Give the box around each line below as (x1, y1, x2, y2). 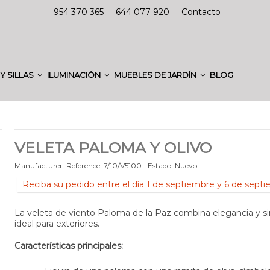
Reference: (66, 161, 102, 170)
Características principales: (14, 240, 123, 251)
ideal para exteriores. (14, 218, 99, 229)
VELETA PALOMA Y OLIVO (14, 139, 212, 157)
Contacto (181, 7, 221, 17)
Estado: (147, 161, 173, 170)
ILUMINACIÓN (47, 69, 102, 80)
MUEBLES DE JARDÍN (114, 69, 198, 80)
